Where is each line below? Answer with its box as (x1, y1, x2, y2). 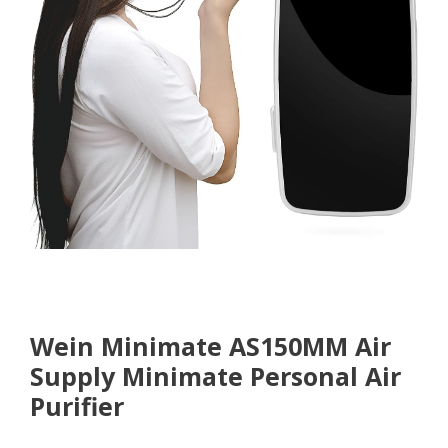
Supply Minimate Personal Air (30, 358, 401, 393)
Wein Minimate (30, 328, 222, 363)
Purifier (30, 388, 124, 423)
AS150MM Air (222, 328, 391, 363)
